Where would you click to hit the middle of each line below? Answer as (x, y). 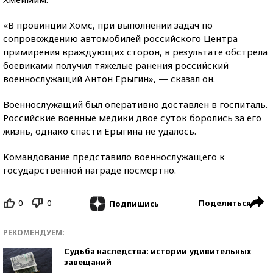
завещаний (88, 262)
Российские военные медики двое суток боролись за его (132, 118)
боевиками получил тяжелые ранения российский (116, 65)
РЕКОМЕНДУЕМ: (34, 232)
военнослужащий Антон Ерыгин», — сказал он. (109, 79)
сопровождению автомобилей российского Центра (120, 38)
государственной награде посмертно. (90, 170)
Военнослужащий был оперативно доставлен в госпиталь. (135, 104)
